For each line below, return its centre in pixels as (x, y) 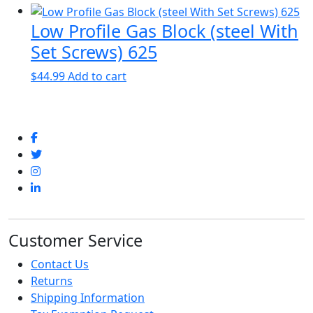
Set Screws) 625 (94, 51)
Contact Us (60, 264)
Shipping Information (88, 297)
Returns (52, 281)
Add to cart (97, 76)
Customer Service (75, 240)
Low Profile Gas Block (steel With (165, 30)
